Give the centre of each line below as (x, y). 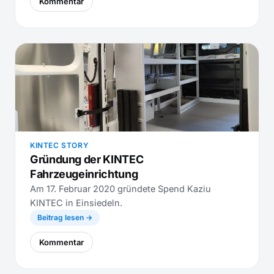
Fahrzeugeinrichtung (84, 174)
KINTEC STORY (60, 145)
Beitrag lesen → (65, 217)
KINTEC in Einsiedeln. (76, 203)
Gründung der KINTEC (87, 159)
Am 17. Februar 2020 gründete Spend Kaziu (120, 189)
